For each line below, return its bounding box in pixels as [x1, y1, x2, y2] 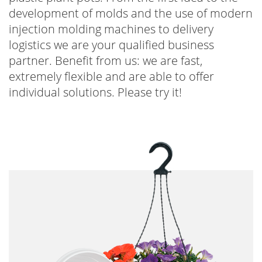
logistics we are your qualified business [9, 37, 214, 53]
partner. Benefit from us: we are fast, [9, 53, 202, 68]
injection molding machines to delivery [9, 21, 213, 37]
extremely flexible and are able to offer [9, 68, 214, 84]
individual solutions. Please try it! [9, 84, 182, 100]
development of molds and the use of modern [9, 5, 253, 21]
